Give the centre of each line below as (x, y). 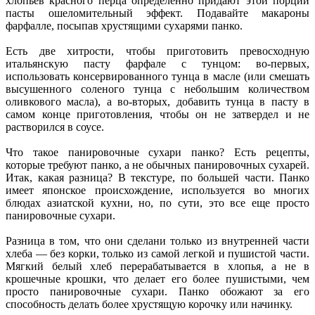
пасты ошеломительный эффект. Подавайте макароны (157, 13)
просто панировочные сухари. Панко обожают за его (157, 292)
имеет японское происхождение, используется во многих (157, 191)
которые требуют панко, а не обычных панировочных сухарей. (157, 165)
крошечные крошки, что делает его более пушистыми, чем (157, 279)
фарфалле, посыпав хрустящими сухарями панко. (124, 26)
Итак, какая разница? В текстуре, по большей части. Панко (157, 178)
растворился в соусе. (55, 127)
